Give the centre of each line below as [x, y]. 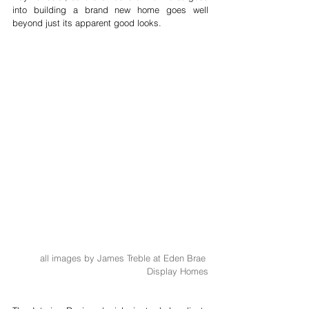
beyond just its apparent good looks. [88, 23]
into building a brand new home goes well [110, 10]
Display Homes [178, 271]
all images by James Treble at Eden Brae [124, 258]
